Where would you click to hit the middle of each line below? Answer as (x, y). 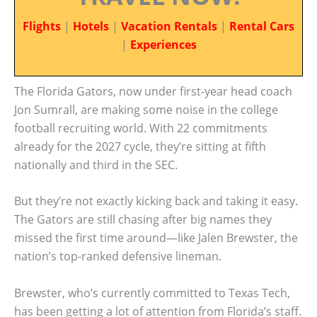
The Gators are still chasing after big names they (143, 220)
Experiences (163, 45)
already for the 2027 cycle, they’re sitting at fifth (140, 146)
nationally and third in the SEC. (96, 165)
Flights (42, 26)
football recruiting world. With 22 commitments (141, 128)
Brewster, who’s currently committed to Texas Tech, (152, 293)
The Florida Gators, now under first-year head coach (153, 91)
